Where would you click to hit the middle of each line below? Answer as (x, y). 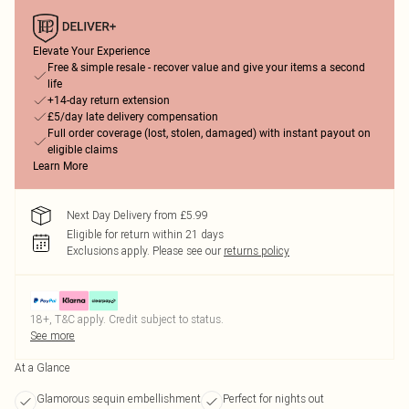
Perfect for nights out (273, 399)
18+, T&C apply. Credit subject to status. (127, 319)
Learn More (60, 166)
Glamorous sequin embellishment (119, 399)
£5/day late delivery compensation (133, 117)
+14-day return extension (109, 100)
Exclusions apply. (108, 251)
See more (52, 336)
